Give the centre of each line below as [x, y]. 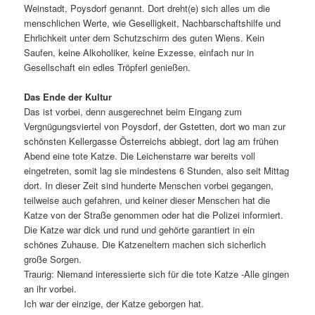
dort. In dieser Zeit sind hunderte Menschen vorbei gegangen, [149, 185]
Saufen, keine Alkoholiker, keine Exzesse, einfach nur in [139, 52]
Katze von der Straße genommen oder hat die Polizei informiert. [154, 214]
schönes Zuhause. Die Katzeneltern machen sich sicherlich [145, 244]
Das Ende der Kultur [68, 96]
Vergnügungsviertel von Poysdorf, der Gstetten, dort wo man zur [155, 126]
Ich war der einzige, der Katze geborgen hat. [114, 303]
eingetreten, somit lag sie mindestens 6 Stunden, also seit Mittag [157, 170]
